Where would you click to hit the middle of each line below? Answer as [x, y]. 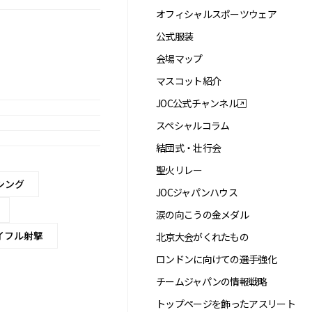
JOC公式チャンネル [197, 103]
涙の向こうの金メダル [202, 214]
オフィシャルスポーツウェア [216, 14]
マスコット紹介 [189, 81]
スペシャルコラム [193, 125]
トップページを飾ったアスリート [226, 304]
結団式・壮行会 [189, 148]
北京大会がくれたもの [202, 237]
